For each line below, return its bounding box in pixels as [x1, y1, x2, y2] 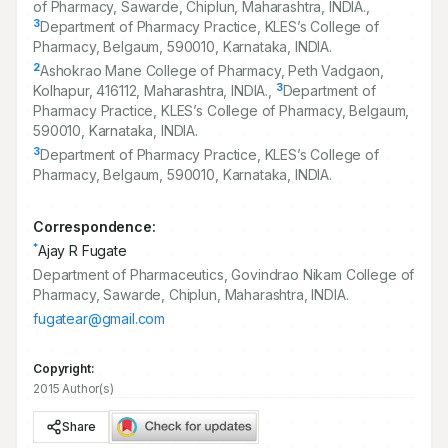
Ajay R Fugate [37, 242, 127, 259]
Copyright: [33, 361, 95, 376]
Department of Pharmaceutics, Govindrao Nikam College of [33, 266, 415, 283]
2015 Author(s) [33, 381, 114, 396]
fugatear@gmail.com [33, 310, 166, 327]
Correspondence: [33, 218, 156, 235]
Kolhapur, [33, 82, 97, 99]
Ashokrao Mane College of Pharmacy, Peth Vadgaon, [39, 62, 385, 79]
